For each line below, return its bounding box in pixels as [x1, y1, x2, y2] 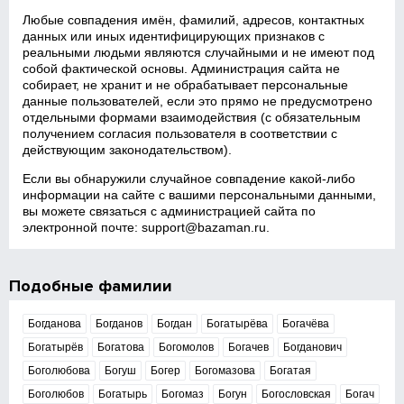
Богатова [97, 341, 145, 353]
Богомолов [159, 341, 215, 353]
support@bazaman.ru [142, 220, 267, 234]
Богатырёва [207, 317, 269, 330]
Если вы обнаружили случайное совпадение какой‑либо [23, 171, 356, 186]
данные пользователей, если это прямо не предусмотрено [23, 94, 373, 108]
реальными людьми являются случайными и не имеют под [23, 45, 375, 60]
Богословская [262, 388, 332, 400]
